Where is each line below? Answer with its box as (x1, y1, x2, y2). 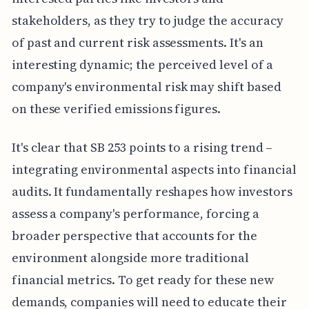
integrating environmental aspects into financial (11, 160, 297, 178)
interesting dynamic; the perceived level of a (11, 55, 273, 73)
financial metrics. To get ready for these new (11, 270, 274, 288)
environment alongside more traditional (11, 248, 249, 266)
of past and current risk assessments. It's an (11, 33, 263, 51)
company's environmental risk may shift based (11, 77, 281, 95)
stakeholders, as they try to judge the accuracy (11, 11, 283, 29)
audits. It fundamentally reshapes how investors (11, 182, 292, 200)
